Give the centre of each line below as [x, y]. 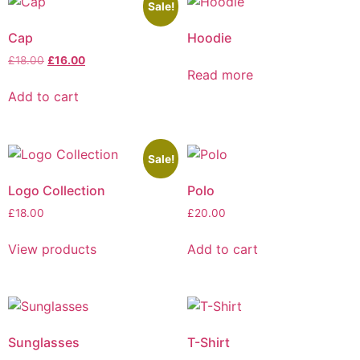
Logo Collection [57, 190]
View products [52, 249]
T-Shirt [208, 343]
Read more [220, 75]
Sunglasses [44, 343]
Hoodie [209, 38]
